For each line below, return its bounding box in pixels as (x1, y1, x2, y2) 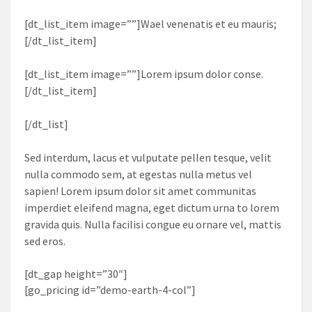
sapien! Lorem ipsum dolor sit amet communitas (24, 183, 256, 198)
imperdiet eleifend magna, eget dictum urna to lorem (24, 200, 279, 214)
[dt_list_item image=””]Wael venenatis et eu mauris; (24, 16, 276, 31)
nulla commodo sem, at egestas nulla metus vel (24, 166, 252, 181)
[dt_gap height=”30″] (24, 266, 127, 281)
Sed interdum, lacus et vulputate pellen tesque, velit (24, 150, 272, 164)
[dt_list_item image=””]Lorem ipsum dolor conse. (24, 66, 263, 81)
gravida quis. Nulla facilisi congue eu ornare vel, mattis (24, 217, 281, 231)
